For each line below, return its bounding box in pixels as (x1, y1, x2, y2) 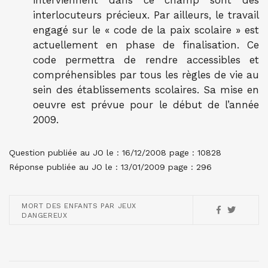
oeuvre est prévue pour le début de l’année (33, 99, 259, 111)
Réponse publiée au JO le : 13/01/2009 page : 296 (9, 162, 212, 172)
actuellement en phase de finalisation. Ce (33, 39, 259, 51)
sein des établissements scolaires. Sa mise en (33, 84, 259, 96)
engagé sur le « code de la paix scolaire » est (33, 24, 259, 36)
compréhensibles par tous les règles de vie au (33, 69, 259, 81)
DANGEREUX (22, 211, 68, 220)
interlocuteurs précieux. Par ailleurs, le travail (33, 9, 259, 21)
